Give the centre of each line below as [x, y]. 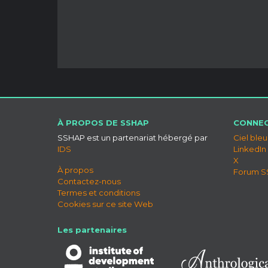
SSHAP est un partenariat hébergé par [133, 137]
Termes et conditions [99, 192]
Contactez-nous [89, 181]
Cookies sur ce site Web [105, 204]
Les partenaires [92, 229]
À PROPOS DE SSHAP [103, 122]
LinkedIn [250, 149]
